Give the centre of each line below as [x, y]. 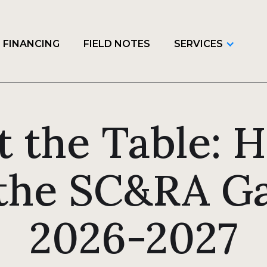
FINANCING [31, 44]
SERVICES [198, 44]
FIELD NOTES [117, 44]
